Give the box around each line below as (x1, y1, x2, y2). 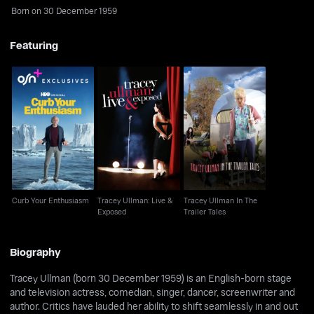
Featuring (10, 36, 59, 53)
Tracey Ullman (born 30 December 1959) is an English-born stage (10, 271, 292, 285)
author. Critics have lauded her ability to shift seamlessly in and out (10, 299, 299, 313)
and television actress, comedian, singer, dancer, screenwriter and (10, 285, 296, 299)
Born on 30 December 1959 (11, 4, 118, 17)
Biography (10, 243, 61, 259)
